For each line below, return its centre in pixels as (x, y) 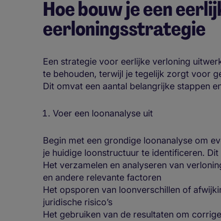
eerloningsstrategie (124, 29)
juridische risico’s (78, 202)
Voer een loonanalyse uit (103, 113)
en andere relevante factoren (102, 177)
